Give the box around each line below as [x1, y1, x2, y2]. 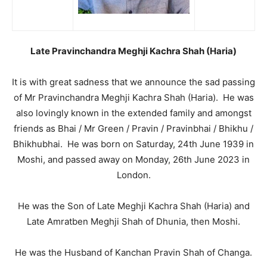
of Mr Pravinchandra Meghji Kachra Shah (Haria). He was [13, 92, 254, 103]
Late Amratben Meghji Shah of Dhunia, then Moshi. [27, 216, 240, 227]
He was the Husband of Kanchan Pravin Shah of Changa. [15, 247, 252, 258]
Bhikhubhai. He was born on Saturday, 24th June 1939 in [13, 138, 254, 150]
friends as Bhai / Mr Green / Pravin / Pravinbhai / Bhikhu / [14, 123, 253, 134]
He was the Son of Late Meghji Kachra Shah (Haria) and [17, 200, 250, 212]
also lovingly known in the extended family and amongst [15, 107, 252, 119]
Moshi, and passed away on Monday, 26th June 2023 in [17, 154, 250, 165]
